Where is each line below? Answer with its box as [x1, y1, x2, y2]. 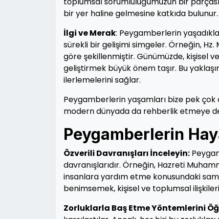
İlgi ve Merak [64, 27, 116, 39]
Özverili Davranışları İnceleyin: [64, 148, 190, 159]
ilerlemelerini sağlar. [64, 74, 141, 86]
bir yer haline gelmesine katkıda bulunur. [64, 8, 218, 19]
